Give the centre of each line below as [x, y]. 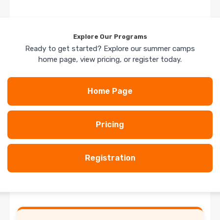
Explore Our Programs [110, 36]
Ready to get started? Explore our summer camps [110, 48]
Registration [110, 158]
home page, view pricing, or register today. [110, 59]
